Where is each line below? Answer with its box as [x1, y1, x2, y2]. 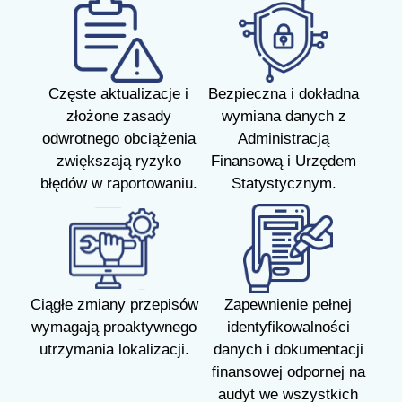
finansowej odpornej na [211, 363, 365, 380]
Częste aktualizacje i [48, 84, 188, 102]
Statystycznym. [231, 174, 336, 192]
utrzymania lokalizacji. [39, 340, 189, 358]
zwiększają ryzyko [56, 152, 181, 170]
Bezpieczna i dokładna [208, 84, 359, 102]
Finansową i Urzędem [211, 152, 356, 170]
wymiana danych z [221, 107, 346, 125]
